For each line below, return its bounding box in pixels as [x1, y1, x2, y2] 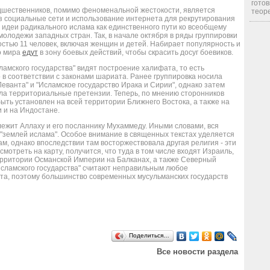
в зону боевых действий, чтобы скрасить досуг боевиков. [38, 48, 233, 57]
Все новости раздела [157, 247, 238, 256]
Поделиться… [129, 232, 169, 239]
